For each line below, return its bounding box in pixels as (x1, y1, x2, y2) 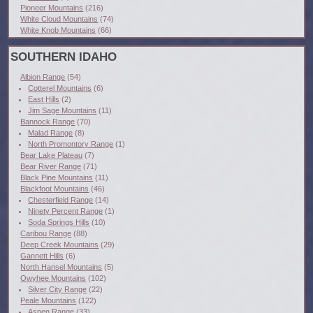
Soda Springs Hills (28, 218, 90, 227)
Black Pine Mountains (20, 173, 94, 182)
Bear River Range (20, 162, 82, 171)
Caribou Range (20, 229, 72, 238)
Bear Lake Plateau (20, 151, 83, 160)
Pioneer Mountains (20, 3, 84, 12)
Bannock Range (20, 117, 75, 126)
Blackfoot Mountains (20, 184, 89, 194)
